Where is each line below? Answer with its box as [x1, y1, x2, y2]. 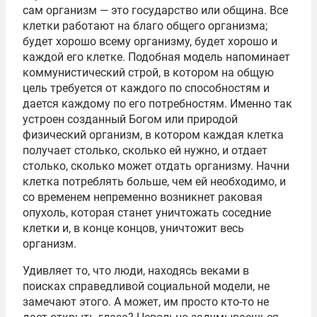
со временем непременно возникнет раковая [23, 190, 263, 204]
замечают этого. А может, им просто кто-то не [23, 294, 269, 309]
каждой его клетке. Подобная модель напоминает [23, 50, 290, 64]
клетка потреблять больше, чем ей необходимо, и [23, 174, 286, 188]
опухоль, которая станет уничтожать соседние [23, 205, 271, 219]
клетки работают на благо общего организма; [23, 18, 267, 33]
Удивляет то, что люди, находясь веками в [23, 263, 249, 277]
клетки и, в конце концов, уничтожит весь [23, 221, 244, 235]
